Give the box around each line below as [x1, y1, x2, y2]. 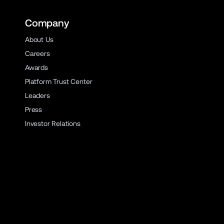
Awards [24, 63, 48, 71]
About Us [24, 35, 53, 43]
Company [24, 17, 69, 29]
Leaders [24, 91, 50, 99]
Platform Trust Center [24, 77, 92, 85]
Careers [24, 49, 50, 57]
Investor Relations [24, 119, 80, 127]
